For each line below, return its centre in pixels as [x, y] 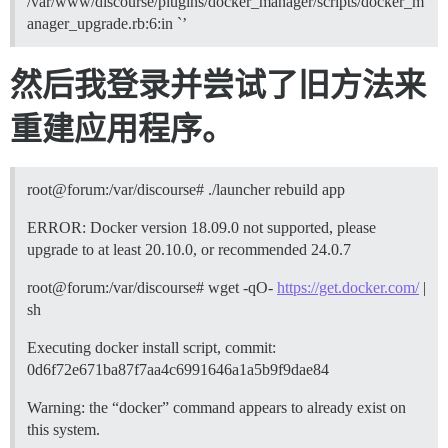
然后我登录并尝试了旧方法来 [218, 85]
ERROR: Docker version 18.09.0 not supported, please [201, 227]
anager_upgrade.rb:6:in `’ [107, 23]
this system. [63, 429]
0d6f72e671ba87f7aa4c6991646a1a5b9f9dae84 [178, 369]
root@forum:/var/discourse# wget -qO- [152, 287]
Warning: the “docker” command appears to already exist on [216, 407]
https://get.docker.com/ [348, 287]
